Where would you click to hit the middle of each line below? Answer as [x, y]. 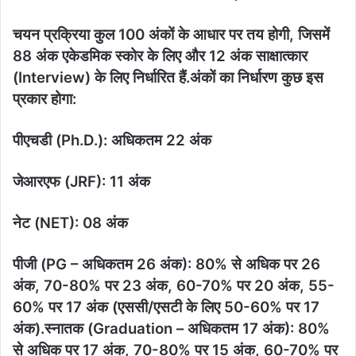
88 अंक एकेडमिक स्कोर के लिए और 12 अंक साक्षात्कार [160, 56]
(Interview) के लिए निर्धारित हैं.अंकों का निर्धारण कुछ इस [168, 78]
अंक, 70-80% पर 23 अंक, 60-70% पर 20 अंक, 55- [174, 286]
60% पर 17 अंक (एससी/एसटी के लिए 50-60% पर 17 [166, 308]
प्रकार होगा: [44, 99]
